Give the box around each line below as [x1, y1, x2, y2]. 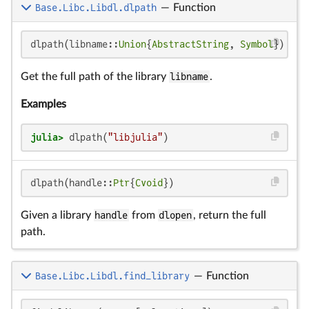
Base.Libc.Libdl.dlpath [34, 2, 157, 13]
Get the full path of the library [21, 71, 169, 82]
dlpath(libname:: [30, 39, 119, 50]
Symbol [240, 39, 273, 50]
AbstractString [152, 39, 229, 50]
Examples [21, 99, 66, 110]
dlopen [159, 210, 192, 221]
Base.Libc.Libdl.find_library [34, 270, 190, 281]
